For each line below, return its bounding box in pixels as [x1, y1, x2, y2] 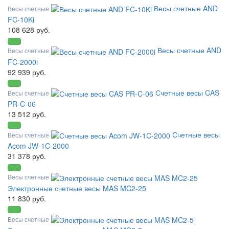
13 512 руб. [8, 109, 46, 120]
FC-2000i [8, 56, 38, 67]
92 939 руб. [8, 66, 46, 77]
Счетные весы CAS [155, 87, 219, 98]
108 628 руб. [8, 25, 50, 35]
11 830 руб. [8, 193, 46, 203]
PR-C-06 [8, 99, 36, 109]
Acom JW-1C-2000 [8, 141, 69, 151]
